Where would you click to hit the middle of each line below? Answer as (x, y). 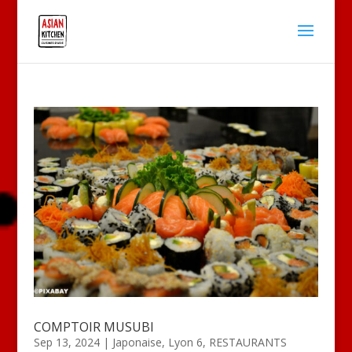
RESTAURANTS (247, 342)
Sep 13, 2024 (66, 342)
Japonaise (137, 342)
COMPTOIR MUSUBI (93, 326)
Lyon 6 (185, 342)
